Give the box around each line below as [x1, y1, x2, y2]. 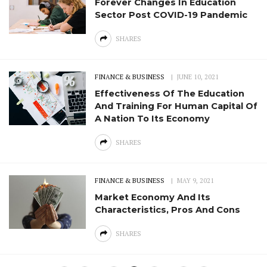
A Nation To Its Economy [95, 113, 210, 125]
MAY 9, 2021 [177, 176, 215, 185]
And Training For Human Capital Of [95, 101, 258, 112]
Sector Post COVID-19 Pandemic [95, 10, 248, 21]
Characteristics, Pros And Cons [95, 204, 241, 216]
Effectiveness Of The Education [95, 88, 245, 100]
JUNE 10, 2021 [177, 73, 219, 82]
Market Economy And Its [95, 192, 211, 203]
